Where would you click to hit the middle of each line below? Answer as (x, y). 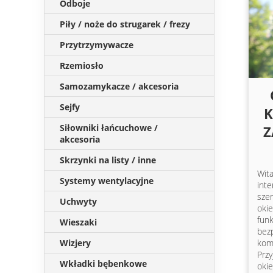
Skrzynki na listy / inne (108, 160)
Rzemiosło (82, 66)
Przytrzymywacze (97, 45)
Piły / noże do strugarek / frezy (125, 24)
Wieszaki (78, 222)
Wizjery (75, 243)
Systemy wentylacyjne (107, 181)
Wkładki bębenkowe (103, 264)
